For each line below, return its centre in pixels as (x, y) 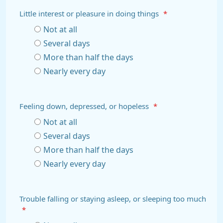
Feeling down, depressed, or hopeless (85, 106)
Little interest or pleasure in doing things (90, 14)
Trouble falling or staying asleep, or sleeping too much (113, 199)
